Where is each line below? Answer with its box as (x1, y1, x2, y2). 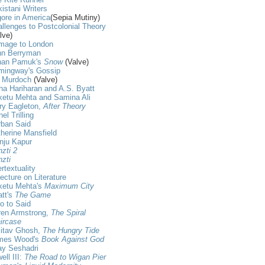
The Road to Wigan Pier (24, 252, 106, 261)
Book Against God (41, 234, 104, 244)
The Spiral (51, 208, 86, 217)
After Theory (43, 101, 86, 111)
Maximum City (44, 181, 94, 190)
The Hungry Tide (43, 225, 99, 235)
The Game (15, 190, 51, 199)
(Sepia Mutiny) (50, 12, 100, 22)
